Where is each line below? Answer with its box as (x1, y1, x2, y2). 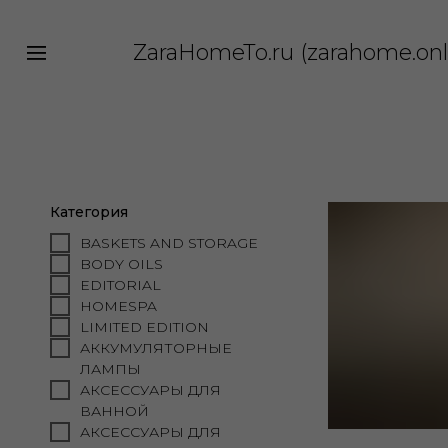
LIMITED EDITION (80, 318, 209, 336)
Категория (50, 203, 128, 221)
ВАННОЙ (80, 402, 149, 420)
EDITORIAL (80, 276, 161, 294)
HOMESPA (80, 297, 157, 315)
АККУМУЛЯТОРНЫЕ (80, 339, 232, 357)
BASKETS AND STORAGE (80, 234, 258, 252)
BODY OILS (80, 255, 163, 273)
